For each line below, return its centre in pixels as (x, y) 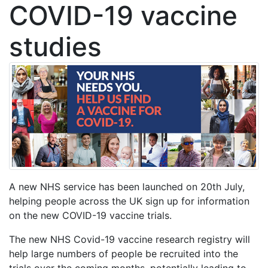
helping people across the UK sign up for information (129, 201)
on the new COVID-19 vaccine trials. (90, 216)
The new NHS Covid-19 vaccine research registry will (130, 240)
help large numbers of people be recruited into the (124, 254)
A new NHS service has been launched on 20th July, (127, 187)
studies (55, 47)
